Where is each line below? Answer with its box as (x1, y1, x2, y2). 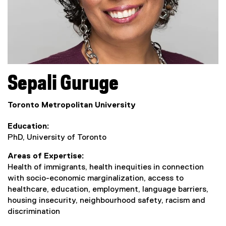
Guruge (60, 74, 119, 94)
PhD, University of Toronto (8, 133, 106, 142)
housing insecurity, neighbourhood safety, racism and (8, 196, 205, 205)
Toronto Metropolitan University (8, 101, 136, 109)
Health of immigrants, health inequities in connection (8, 163, 204, 172)
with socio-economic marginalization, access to (8, 174, 184, 183)
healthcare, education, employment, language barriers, (8, 185, 208, 194)
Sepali (8, 74, 60, 94)
